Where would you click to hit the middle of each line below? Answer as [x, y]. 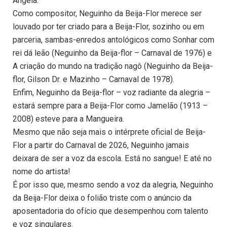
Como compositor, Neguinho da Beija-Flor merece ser [107, 14]
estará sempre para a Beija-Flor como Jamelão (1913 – [110, 106]
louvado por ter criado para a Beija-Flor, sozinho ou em [108, 27]
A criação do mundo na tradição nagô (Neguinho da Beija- [113, 66]
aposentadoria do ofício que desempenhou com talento [110, 211]
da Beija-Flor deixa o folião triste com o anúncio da [102, 198]
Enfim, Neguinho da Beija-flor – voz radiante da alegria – [111, 93]
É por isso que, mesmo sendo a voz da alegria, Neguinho [113, 185]
